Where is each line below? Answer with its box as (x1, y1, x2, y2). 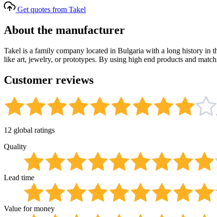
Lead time (4, 173, 34, 182)
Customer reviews (4, 73, 93, 86)
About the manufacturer (4, 23, 125, 36)
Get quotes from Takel (17, 5, 86, 14)
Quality (4, 142, 27, 151)
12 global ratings (4, 126, 55, 135)
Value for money (4, 204, 55, 213)
